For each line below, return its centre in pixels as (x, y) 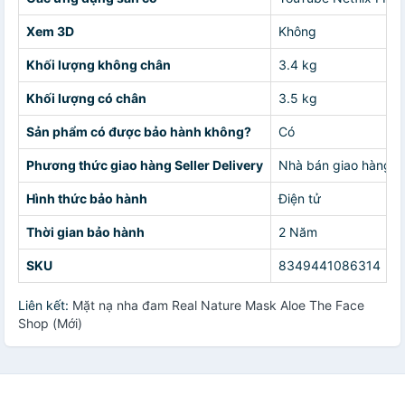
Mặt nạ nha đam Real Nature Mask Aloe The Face (218, 305)
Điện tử (300, 198)
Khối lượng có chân (86, 98)
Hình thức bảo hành (87, 198)
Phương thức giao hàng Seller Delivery (145, 165)
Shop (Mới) (50, 323)
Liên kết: (45, 305)
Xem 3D (50, 31)
